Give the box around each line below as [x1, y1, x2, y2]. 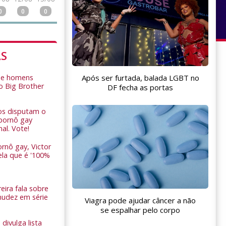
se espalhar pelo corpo [100, 204, 180, 215]
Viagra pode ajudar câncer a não [85, 195, 196, 205]
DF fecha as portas [107, 82, 173, 92]
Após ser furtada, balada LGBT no [81, 72, 199, 83]
